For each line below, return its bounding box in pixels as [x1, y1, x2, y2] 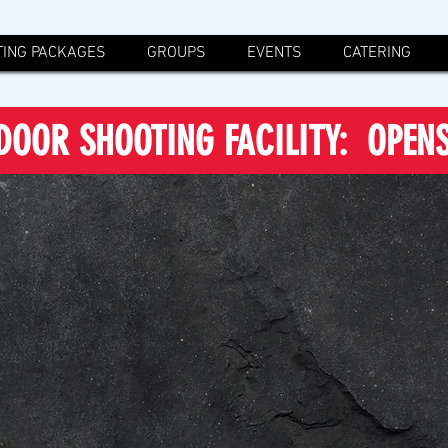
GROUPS [147, 43, 206, 63]
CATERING [343, 43, 411, 63]
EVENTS [247, 43, 302, 63]
